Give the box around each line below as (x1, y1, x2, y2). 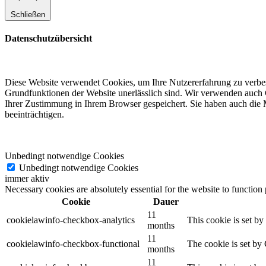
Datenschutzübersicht (5, 33, 92, 44)
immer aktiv (5, 173, 49, 183)
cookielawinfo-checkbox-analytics (7, 214, 135, 225)
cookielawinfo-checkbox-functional (7, 238, 140, 249)
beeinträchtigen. (5, 109, 64, 119)
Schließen (11, 10, 45, 20)
